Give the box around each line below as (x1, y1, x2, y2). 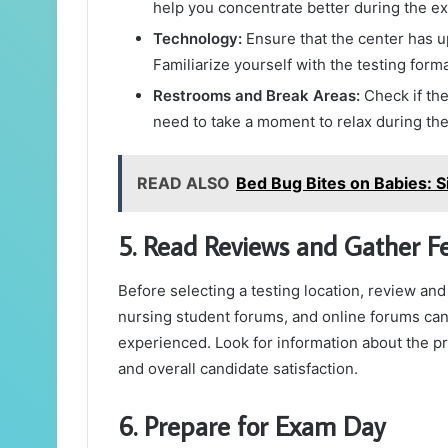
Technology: (153, 29, 242, 49)
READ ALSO (137, 173, 230, 194)
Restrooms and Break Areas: (153, 86, 360, 106)
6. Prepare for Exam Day (118, 407, 385, 443)
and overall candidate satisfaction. (118, 358, 358, 378)
